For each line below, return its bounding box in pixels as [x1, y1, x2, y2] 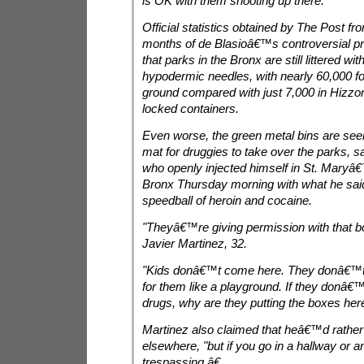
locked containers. [141, 102, 239, 115]
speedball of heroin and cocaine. [141, 193, 312, 207]
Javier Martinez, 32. [141, 236, 247, 250]
